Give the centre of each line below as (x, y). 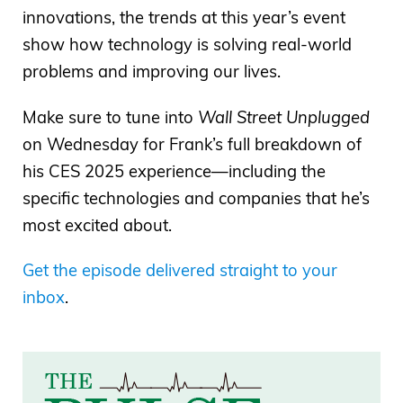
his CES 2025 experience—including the (174, 171)
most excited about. (97, 225)
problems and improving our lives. (152, 72)
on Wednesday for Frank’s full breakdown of (192, 144)
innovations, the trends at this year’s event (184, 18)
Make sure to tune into (110, 117)
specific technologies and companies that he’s (196, 198)
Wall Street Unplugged (284, 117)
